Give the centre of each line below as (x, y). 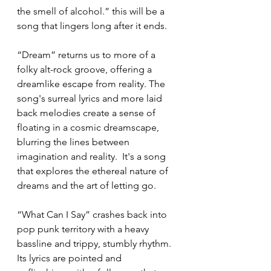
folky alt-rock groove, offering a (86, 69)
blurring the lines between (74, 142)
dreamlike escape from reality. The (92, 84)
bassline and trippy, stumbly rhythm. (96, 243)
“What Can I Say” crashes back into (93, 214)
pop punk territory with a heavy (84, 229)
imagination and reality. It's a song (93, 156)
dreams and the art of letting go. (88, 185)
